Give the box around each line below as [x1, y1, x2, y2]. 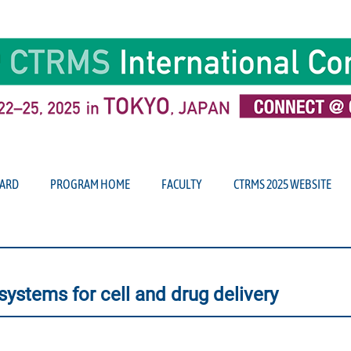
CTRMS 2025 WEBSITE [233, 177, 331, 191]
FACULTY [161, 177, 202, 191]
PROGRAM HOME [50, 177, 130, 191]
